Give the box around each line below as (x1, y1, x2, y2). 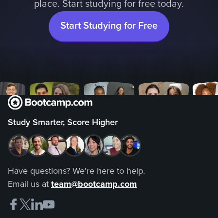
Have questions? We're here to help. (8, 165, 145, 176)
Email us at (8, 178, 51, 189)
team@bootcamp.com (51, 178, 137, 189)
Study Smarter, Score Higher (8, 116, 118, 127)
